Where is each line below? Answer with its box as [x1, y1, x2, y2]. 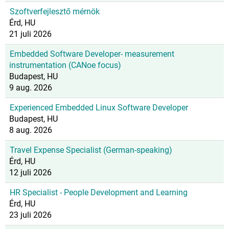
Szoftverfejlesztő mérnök [10, 7, 100, 16]
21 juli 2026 [9, 29, 52, 39]
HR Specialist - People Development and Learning [10, 188, 188, 197]
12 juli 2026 [9, 168, 52, 177]
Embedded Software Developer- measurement [10, 49, 174, 59]
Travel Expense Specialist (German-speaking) [10, 145, 172, 155]
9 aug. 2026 [9, 83, 52, 93]
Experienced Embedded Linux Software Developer [10, 103, 188, 112]
